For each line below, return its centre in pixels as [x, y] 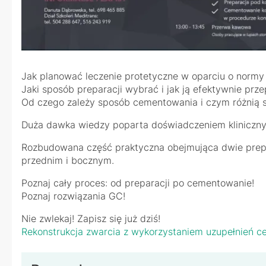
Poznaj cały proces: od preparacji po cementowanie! [138, 183]
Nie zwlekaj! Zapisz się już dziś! [91, 219]
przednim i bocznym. [68, 161]
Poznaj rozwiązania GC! [73, 196]
